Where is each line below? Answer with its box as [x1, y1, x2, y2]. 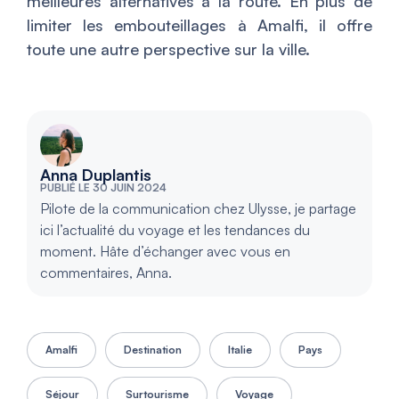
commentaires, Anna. [40, 263, 172, 281]
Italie [228, 342, 252, 356]
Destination [124, 342, 182, 356]
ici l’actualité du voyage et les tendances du [40, 220, 310, 239]
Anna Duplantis [40, 164, 151, 184]
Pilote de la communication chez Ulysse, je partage [40, 199, 356, 217]
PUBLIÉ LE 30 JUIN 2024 [40, 180, 167, 194]
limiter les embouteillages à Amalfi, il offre [27, 14, 372, 35]
